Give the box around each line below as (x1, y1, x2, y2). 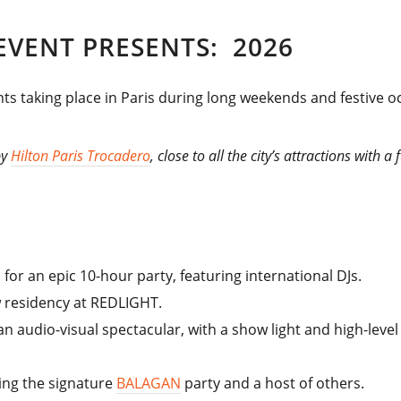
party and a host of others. (181, 373, 365, 394)
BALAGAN (116, 373, 182, 394)
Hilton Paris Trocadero (11, 146, 151, 166)
